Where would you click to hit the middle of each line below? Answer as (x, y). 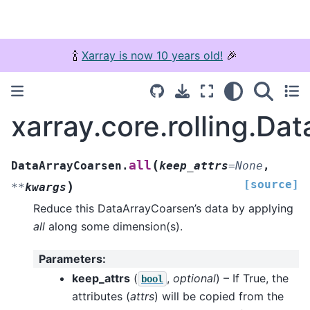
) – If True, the (252, 278)
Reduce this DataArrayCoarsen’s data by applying (163, 208)
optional (194, 278)
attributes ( (101, 296)
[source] (271, 184)
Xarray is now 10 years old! (152, 55)
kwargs (46, 187)
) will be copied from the (219, 296)
